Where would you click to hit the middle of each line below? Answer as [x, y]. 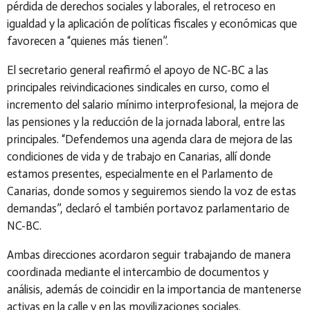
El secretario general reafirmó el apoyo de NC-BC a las [138, 70]
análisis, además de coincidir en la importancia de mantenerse [154, 289]
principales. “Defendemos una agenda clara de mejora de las [150, 139]
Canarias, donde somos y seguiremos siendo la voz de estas [152, 191]
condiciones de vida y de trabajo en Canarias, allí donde [139, 156]
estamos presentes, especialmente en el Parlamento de [140, 174]
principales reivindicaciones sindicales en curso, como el [138, 87]
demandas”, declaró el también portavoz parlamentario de [148, 208]
